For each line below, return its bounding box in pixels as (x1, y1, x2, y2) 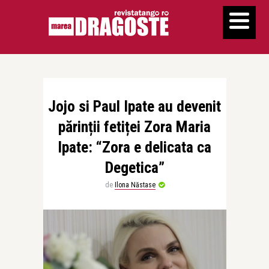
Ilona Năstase (114, 181, 156, 189)
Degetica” (104, 159, 165, 177)
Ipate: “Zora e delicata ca (58, 138, 211, 156)
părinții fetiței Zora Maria (58, 118, 211, 136)
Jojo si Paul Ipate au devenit (48, 97, 221, 115)
